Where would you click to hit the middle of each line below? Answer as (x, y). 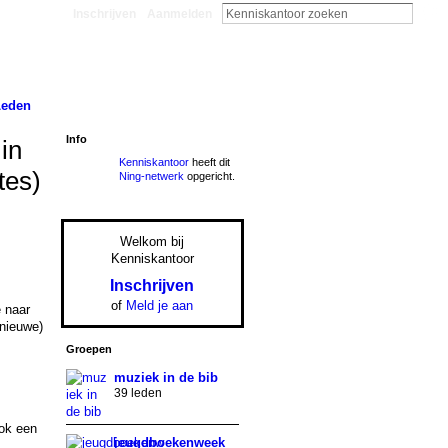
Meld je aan (159, 306)
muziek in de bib (165, 378)
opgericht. (209, 175)
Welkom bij (152, 241)
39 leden (137, 393)
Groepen (88, 349)
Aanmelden (179, 14)
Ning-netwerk (151, 175)
